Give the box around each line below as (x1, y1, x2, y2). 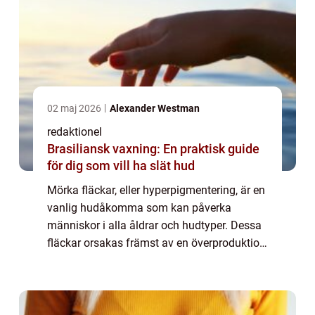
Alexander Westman (110, 103, 200, 115)
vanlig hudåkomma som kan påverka (47, 201, 231, 215)
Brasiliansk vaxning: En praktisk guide (47, 141, 259, 157)
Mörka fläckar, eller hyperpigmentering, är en (47, 184, 265, 198)
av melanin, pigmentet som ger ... (47, 254, 211, 268)
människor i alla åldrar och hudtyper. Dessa (47, 219, 262, 233)
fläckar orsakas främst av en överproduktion (47, 236, 266, 250)
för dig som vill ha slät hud (47, 158, 195, 174)
